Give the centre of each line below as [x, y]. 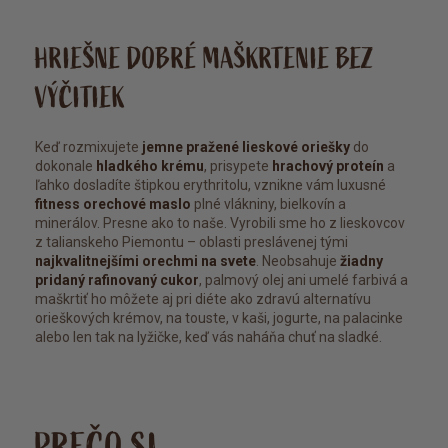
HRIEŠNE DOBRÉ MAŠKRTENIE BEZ [204, 58]
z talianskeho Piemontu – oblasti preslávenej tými [191, 241]
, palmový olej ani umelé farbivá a [303, 279]
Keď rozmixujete [88, 146]
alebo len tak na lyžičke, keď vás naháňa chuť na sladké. [208, 336]
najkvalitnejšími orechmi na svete [145, 260]
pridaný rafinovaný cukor [117, 279]
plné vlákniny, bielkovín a [268, 203]
